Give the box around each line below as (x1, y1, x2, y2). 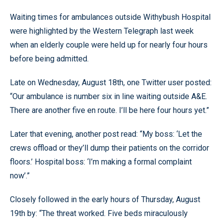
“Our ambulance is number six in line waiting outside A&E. (10, 92, 207, 101)
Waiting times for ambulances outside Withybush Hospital (10, 12, 211, 22)
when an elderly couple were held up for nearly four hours (10, 40, 208, 50)
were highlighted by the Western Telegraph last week (10, 26, 194, 36)
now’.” (10, 171, 30, 180)
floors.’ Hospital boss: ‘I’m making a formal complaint (10, 157, 192, 166)
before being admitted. (10, 54, 89, 63)
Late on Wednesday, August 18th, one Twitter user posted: (10, 78, 212, 87)
